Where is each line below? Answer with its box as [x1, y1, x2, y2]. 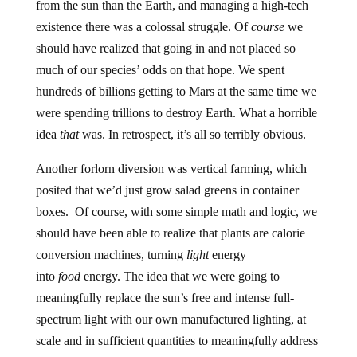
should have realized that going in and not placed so [35, 41, 296, 56]
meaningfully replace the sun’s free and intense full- [35, 291, 294, 305]
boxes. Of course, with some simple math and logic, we [35, 205, 317, 219]
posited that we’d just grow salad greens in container [35, 183, 299, 198]
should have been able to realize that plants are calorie [35, 226, 305, 241]
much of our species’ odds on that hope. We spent [35, 63, 284, 77]
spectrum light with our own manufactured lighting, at [35, 312, 306, 327]
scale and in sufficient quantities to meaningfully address [35, 334, 318, 348]
